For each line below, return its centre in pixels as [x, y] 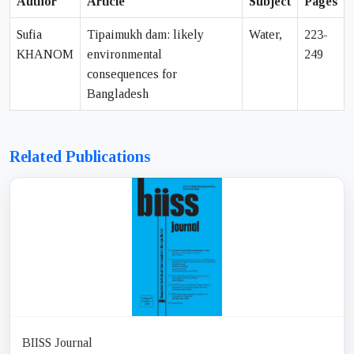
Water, [265, 35]
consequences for [132, 74]
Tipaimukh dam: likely [145, 35]
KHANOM [45, 55]
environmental [124, 55]
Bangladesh [118, 94]
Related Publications [80, 157]
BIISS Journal [57, 343]
